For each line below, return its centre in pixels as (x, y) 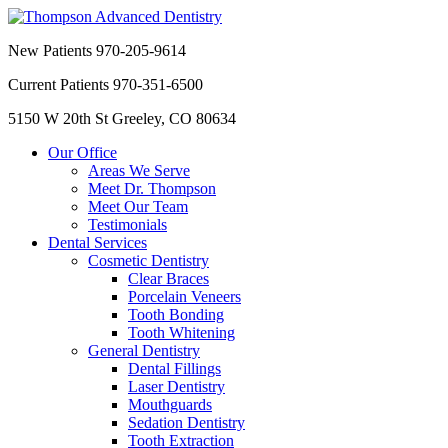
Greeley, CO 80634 (174, 118)
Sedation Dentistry (186, 422)
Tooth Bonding (176, 314)
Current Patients (60, 84)
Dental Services (97, 242)
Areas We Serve (139, 170)
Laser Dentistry (176, 386)
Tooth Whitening (181, 332)
